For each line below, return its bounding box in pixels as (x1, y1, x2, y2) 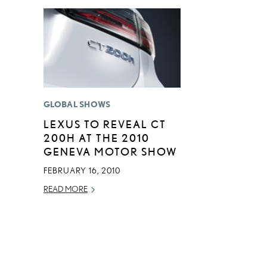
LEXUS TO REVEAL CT (44, 118, 166, 130)
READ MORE (44, 184, 88, 194)
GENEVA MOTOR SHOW (44, 145, 178, 157)
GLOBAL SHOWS (44, 100, 111, 109)
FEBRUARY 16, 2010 (44, 166, 120, 175)
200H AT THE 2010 (44, 132, 150, 144)
